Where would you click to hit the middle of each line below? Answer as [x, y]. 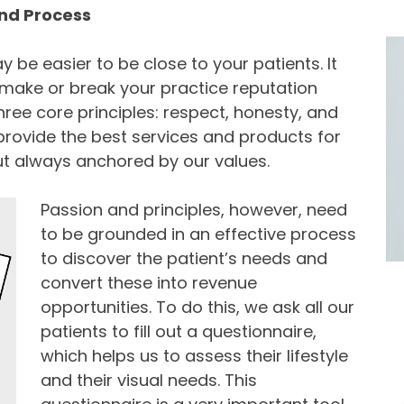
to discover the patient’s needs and [184, 259]
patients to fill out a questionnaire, [178, 332]
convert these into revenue [148, 283]
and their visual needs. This [148, 381]
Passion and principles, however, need [193, 210]
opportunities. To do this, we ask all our [197, 308]
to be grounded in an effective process [198, 234]
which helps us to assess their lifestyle [194, 356]
